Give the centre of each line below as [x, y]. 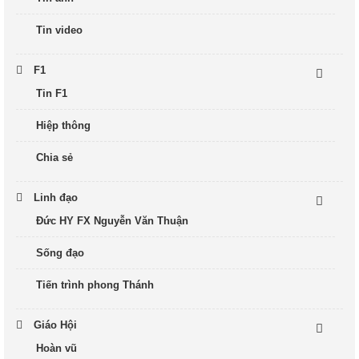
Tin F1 [52, 93]
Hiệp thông [63, 125]
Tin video [59, 30]
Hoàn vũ [56, 348]
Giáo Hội [55, 325]
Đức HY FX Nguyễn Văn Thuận [112, 220]
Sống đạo [60, 252]
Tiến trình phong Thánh [95, 284]
